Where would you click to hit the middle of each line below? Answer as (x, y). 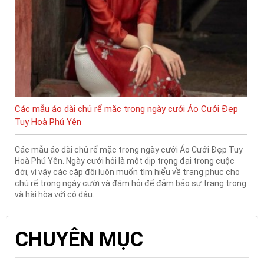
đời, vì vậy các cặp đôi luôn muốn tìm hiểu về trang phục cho (127, 172)
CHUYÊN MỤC (79, 240)
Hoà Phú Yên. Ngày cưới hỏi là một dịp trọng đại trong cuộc (125, 161)
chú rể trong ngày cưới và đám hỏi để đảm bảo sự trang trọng (131, 184)
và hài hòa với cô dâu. (55, 195)
